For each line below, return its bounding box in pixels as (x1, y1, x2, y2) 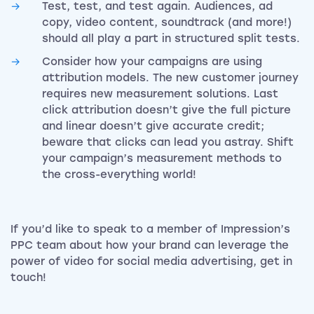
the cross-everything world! (42, 168, 196, 182)
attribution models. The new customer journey (42, 71, 299, 85)
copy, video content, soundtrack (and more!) (42, 16, 292, 29)
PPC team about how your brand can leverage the (11, 239, 289, 252)
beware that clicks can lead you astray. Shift (42, 136, 294, 149)
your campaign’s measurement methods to (42, 152, 282, 165)
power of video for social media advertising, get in (11, 255, 292, 268)
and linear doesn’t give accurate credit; (42, 120, 264, 133)
